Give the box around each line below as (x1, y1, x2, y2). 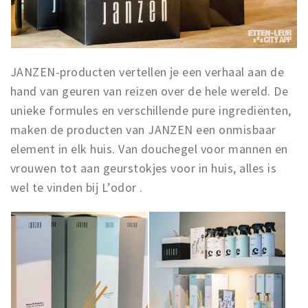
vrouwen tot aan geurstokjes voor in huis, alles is (10, 160, 277, 176)
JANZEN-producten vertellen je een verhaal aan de (10, 64, 285, 80)
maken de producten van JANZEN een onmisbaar (10, 122, 276, 137)
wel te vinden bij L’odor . (10, 179, 143, 195)
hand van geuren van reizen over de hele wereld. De (10, 83, 289, 99)
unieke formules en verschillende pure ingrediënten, (10, 102, 291, 118)
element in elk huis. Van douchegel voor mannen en (10, 141, 288, 157)
